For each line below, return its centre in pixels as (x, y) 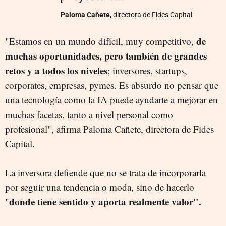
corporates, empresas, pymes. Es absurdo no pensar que (112, 85)
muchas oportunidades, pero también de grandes (106, 55)
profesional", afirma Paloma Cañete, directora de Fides (109, 129)
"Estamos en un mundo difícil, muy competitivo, (101, 41)
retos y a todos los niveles (56, 70)
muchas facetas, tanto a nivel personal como (89, 114)
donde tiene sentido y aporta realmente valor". (105, 201)
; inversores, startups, (147, 70)
